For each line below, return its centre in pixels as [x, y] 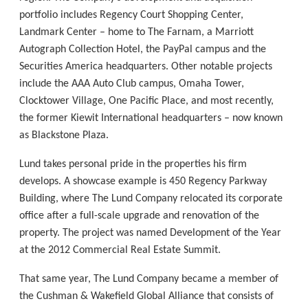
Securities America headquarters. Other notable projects [146, 67]
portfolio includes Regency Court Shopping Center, [132, 15]
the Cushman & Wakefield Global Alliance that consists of [147, 296]
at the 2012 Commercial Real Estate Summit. [120, 251]
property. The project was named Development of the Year [151, 233]
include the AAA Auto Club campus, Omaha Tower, [132, 84]
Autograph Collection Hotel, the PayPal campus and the [143, 50]
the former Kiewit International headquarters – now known [151, 119]
